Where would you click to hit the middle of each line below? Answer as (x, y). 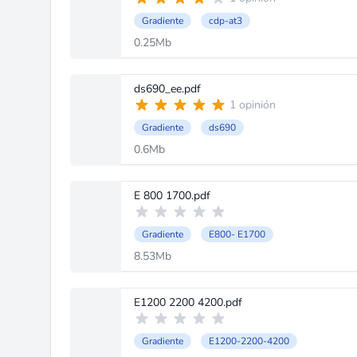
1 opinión (253, 105)
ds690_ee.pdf (167, 89)
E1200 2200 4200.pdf (188, 302)
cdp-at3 (226, 21)
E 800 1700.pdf (172, 196)
